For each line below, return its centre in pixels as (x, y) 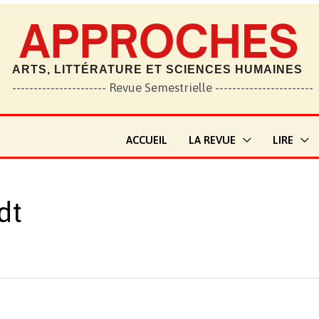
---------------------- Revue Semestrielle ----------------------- (163, 88)
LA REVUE (212, 140)
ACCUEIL (147, 140)
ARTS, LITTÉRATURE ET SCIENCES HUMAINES (157, 69)
